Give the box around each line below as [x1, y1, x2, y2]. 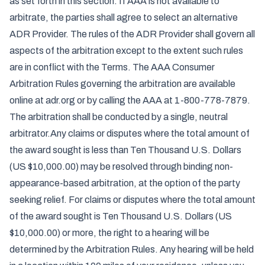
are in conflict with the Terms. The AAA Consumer [9, 62, 215, 72]
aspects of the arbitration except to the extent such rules [9, 46, 243, 56]
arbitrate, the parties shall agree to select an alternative [9, 12, 238, 22]
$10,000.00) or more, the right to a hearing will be [9, 228, 209, 238]
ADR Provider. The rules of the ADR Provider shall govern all [9, 29, 255, 39]
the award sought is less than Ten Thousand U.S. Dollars [9, 145, 241, 155]
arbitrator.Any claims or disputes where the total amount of [9, 128, 250, 138]
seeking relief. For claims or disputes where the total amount [9, 195, 256, 205]
